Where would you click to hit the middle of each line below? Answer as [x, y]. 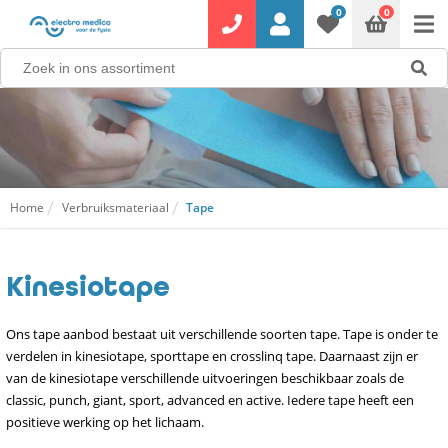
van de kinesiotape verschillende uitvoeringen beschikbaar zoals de [205, 378]
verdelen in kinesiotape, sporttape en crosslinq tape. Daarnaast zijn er [212, 356]
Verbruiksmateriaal [115, 207]
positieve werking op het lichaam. [105, 422]
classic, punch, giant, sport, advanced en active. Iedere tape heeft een [210, 400]
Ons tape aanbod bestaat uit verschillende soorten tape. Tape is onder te [222, 334]
